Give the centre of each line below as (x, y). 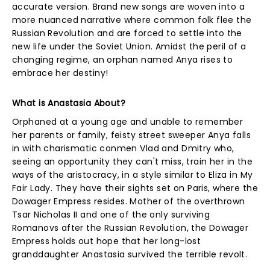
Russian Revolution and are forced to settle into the (127, 33)
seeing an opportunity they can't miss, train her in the (133, 162)
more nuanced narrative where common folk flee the (132, 20)
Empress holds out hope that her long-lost (107, 241)
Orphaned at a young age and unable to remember (128, 122)
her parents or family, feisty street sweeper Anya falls (132, 135)
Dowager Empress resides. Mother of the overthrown (129, 201)
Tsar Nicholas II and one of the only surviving (111, 215)
